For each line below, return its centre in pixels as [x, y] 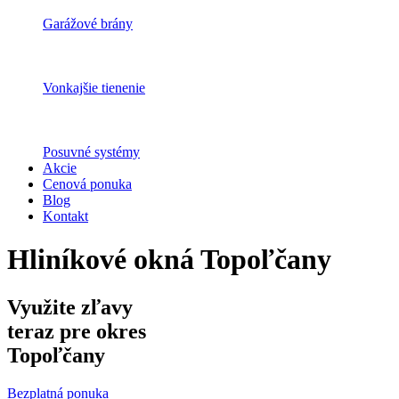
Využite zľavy [70, 307]
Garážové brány [88, 24]
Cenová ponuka [87, 184]
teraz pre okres [77, 331]
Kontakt [65, 216]
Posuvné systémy [91, 152]
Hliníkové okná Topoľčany [169, 260]
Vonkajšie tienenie [94, 88]
